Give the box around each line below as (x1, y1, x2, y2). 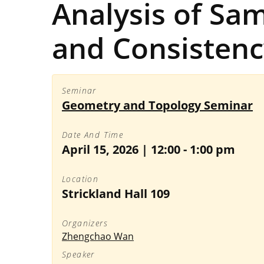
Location (62, 173, 99, 184)
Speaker (62, 249, 95, 260)
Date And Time (62, 129, 124, 140)
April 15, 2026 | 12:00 (62, 141, 180, 157)
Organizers (62, 217, 108, 229)
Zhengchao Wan (62, 230, 134, 243)
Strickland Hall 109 (62, 186, 170, 202)
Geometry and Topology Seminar (62, 97, 253, 113)
